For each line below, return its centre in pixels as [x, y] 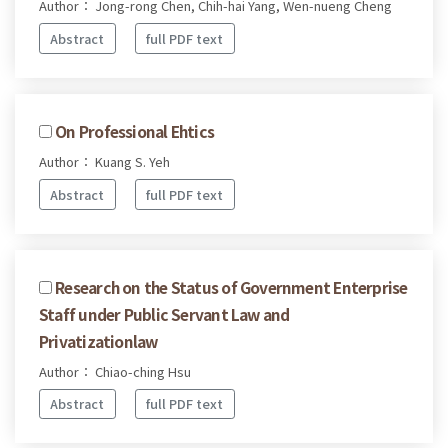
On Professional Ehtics [135, 130]
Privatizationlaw [98, 340]
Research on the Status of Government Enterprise [231, 286]
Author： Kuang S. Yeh [104, 161]
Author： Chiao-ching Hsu [115, 371]
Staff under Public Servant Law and [164, 313]
